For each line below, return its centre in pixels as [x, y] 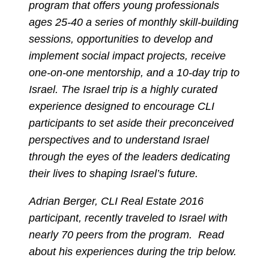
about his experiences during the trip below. [133, 251]
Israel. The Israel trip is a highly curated [123, 89]
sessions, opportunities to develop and [121, 39]
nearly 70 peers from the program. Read [126, 234]
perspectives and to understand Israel [119, 140]
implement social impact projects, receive [127, 56]
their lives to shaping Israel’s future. [113, 173]
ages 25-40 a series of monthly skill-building [134, 22]
